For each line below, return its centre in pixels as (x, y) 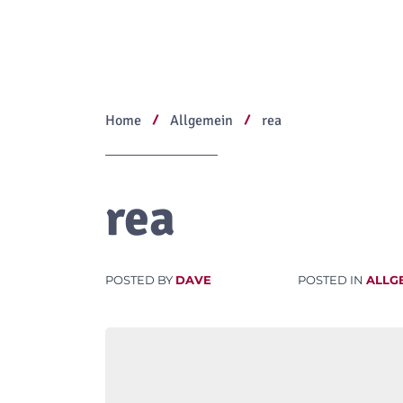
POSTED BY (140, 280)
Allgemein (201, 121)
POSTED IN (332, 280)
